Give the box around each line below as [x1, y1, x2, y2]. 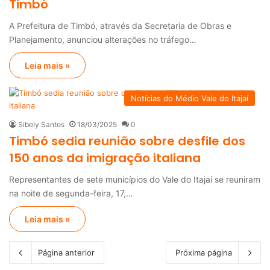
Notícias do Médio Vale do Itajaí [131, 93, 248, 103]
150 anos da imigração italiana [9, 149, 201, 166]
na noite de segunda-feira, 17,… [9, 187, 133, 198]
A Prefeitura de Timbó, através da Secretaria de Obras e [9, 20, 231, 31]
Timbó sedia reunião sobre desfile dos [9, 132, 245, 149]
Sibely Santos [18, 119, 64, 129]
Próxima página [175, 247, 232, 257]
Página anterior [38, 247, 95, 257]
